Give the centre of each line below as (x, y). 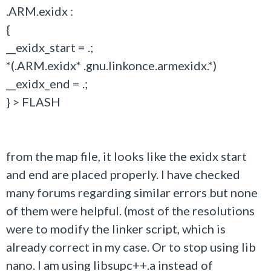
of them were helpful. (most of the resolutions (130, 211)
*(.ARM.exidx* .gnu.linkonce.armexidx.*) (111, 65)
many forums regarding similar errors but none (132, 192)
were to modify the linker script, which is (116, 229)
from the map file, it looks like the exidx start (126, 156)
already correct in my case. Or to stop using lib (131, 247)
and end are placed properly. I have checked (123, 174)
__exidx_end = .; (47, 83)
